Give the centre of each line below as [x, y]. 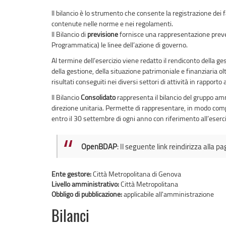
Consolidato [98, 97]
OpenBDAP [99, 147]
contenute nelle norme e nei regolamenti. [112, 24]
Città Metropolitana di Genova [137, 174]
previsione [103, 34]
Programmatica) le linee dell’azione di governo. [120, 45]
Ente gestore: [72, 174]
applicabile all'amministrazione [169, 194]
